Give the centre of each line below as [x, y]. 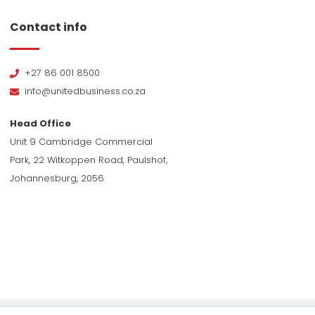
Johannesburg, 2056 [57, 178]
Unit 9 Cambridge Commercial [81, 142]
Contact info [49, 27]
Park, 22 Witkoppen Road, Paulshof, [89, 160]
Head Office [40, 123]
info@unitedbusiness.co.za [85, 91]
